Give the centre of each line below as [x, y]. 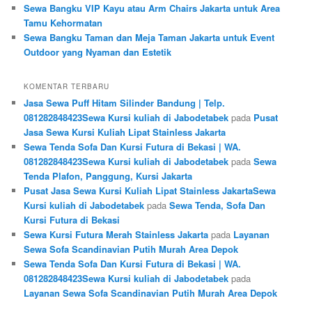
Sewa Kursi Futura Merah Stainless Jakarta [116, 235]
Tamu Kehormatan [63, 22]
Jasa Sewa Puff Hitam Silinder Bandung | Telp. [125, 103]
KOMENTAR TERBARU [67, 87]
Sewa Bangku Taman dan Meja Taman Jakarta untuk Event [149, 37]
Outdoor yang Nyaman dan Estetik [98, 52]
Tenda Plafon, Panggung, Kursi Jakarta [108, 176]
